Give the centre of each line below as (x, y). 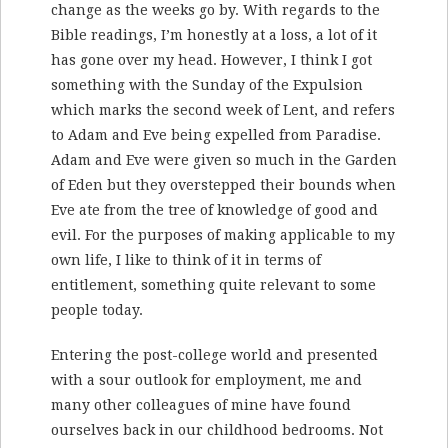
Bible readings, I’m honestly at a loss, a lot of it (214, 35)
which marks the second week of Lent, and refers (223, 110)
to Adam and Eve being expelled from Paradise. (216, 135)
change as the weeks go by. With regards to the (215, 10)
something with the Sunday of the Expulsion (207, 85)
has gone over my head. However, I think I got (211, 60)
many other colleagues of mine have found (201, 405)
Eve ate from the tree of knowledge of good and (214, 210)
